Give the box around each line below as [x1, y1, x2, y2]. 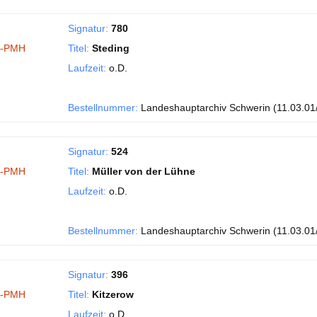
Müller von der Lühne [92, 166, 195, 177]
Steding [92, 42, 129, 54]
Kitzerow [92, 289, 134, 300]
